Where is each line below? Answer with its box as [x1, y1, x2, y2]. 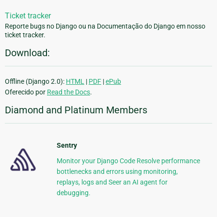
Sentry [56, 141, 77, 150]
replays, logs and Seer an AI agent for [56, 178, 168, 186]
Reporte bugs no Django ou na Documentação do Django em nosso [5, 22, 205, 31]
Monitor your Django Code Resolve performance [56, 157, 200, 165]
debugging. [56, 189, 91, 197]
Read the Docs [47, 88, 90, 96]
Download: [5, 47, 50, 59]
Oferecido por [5, 88, 47, 96]
